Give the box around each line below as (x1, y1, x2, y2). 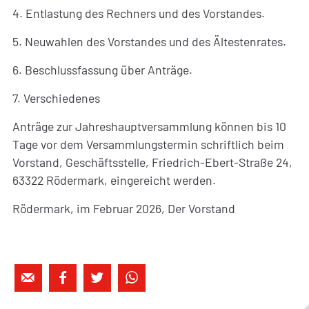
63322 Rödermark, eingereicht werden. (12, 172, 216, 188)
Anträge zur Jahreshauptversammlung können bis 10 (12, 118, 286, 134)
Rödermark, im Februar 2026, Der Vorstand (12, 200, 235, 216)
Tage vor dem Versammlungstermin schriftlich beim (12, 136, 284, 152)
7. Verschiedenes (12, 90, 100, 106)
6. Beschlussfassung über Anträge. (12, 61, 195, 77)
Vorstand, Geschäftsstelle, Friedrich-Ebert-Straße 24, (12, 154, 292, 170)
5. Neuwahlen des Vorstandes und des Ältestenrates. (12, 33, 289, 49)
